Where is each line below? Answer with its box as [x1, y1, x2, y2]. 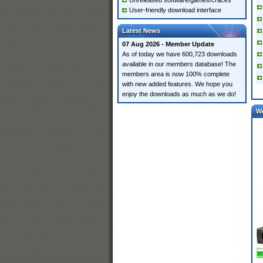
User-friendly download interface [129, 6, 221, 14]
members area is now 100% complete [122, 70, 230, 77]
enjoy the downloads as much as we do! [122, 90, 236, 97]
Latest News [122, 27, 160, 34]
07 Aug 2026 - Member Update [122, 41, 214, 48]
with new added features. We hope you [122, 80, 232, 87]
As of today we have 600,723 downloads [122, 50, 237, 58]
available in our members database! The [122, 60, 236, 68]
